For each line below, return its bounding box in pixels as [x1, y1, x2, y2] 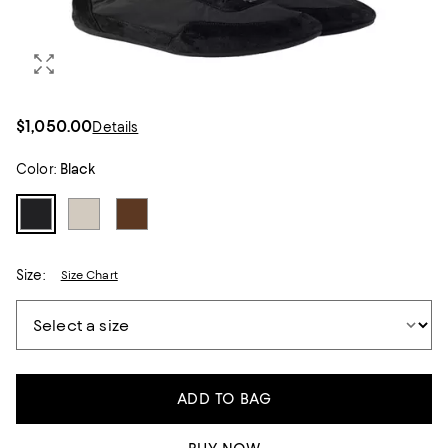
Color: [16, 161, 56, 178]
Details [92, 119, 139, 136]
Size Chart [60, 268, 118, 283]
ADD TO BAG [176, 390, 272, 409]
